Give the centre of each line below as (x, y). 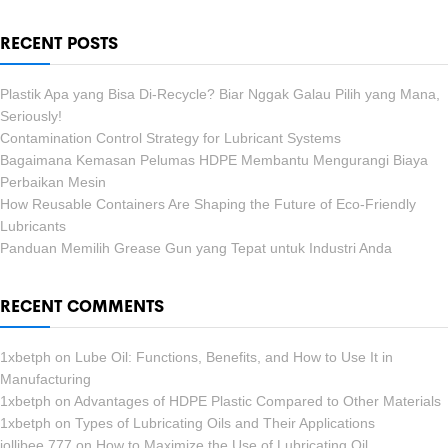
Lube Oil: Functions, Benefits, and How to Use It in (234, 356)
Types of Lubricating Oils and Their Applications (225, 422)
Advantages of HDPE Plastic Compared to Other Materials (257, 400)
